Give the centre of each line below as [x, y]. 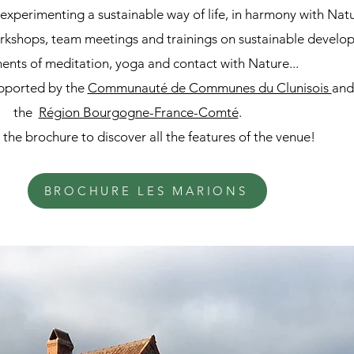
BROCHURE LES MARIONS [146, 191]
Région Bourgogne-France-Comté [138, 112]
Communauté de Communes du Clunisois [209, 88]
